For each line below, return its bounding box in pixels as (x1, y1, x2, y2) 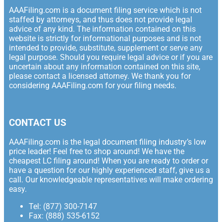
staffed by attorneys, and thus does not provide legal (9, 14, 192, 24)
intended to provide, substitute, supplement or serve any (9, 43, 203, 53)
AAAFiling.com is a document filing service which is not (9, 5, 202, 15)
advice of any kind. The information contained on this (9, 24, 196, 34)
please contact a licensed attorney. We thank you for (9, 71, 191, 81)
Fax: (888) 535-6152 (29, 211, 100, 221)
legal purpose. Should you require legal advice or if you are (9, 52, 213, 62)
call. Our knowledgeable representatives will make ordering (9, 175, 213, 185)
